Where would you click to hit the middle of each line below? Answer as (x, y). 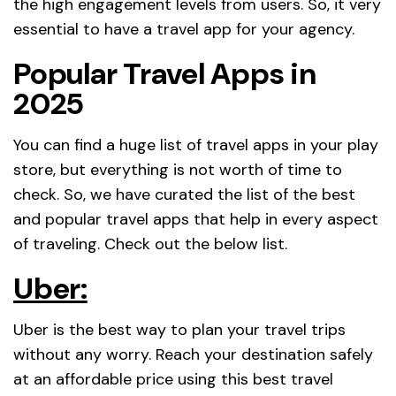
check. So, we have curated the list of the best (184, 194)
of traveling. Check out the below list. (150, 244)
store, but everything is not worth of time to (178, 169)
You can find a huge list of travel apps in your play (196, 145)
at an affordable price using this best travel (173, 379)
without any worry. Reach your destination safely (193, 354)
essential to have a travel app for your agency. (184, 29)
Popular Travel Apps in (165, 73)
